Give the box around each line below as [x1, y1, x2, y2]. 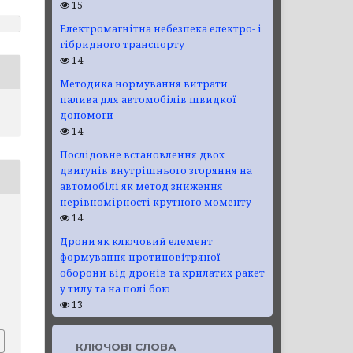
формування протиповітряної [60, 250, 221, 264]
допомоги [60, 108, 113, 122]
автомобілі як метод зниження [60, 179, 223, 193]
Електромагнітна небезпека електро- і [60, 21, 262, 35]
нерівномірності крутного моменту [60, 195, 251, 209]
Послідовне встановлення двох [60, 147, 225, 162]
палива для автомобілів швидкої [60, 92, 236, 106]
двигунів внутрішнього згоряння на [60, 163, 252, 177]
